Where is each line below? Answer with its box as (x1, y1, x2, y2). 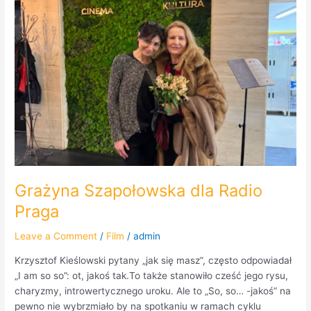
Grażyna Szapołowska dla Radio (15, 180, 263, 201)
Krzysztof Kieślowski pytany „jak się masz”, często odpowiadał (15, 255, 292, 267)
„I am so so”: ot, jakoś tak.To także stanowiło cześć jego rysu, (15, 270, 289, 282)
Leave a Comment (15, 230, 98, 242)
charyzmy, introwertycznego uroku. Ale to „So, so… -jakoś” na (15, 285, 292, 297)
